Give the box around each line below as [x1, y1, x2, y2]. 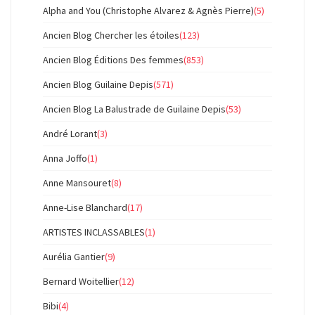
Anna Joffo [43, 152, 87, 165]
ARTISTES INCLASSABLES [43, 226, 145, 238]
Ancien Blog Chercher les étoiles [43, 29, 179, 41]
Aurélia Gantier [43, 250, 105, 263]
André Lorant [43, 127, 97, 140]
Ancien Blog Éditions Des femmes [43, 53, 184, 66]
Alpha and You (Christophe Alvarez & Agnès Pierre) [43, 4, 254, 17]
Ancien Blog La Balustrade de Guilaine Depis [43, 103, 226, 115]
